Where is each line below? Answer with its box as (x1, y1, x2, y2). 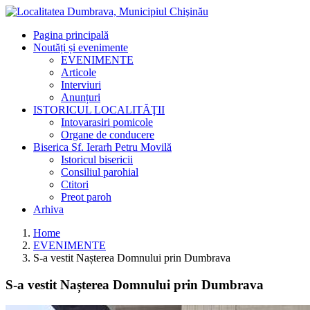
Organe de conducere (61, 129, 154, 140)
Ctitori (61, 179, 89, 190)
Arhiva (33, 203, 64, 215)
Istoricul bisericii (61, 154, 133, 165)
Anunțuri (61, 91, 100, 103)
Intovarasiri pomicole (61, 116, 153, 128)
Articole (61, 66, 96, 78)
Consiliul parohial (61, 166, 138, 178)
